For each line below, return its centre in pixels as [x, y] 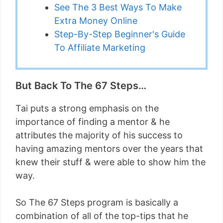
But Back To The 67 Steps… [81, 86]
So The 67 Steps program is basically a [97, 202]
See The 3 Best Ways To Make [118, 7]
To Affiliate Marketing [100, 48]
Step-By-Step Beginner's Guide [120, 34]
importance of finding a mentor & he [93, 122]
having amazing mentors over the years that [109, 149]
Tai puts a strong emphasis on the [87, 108]
